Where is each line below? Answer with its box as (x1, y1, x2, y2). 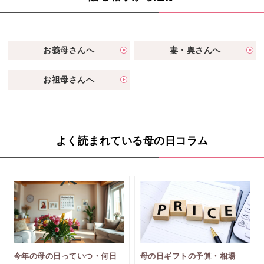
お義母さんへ (43, 44, 95, 55)
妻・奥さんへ (169, 44, 221, 55)
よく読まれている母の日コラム (55, 134, 209, 148)
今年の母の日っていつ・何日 (13, 250, 117, 261)
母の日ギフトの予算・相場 (140, 250, 236, 261)
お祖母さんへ (43, 74, 95, 85)
